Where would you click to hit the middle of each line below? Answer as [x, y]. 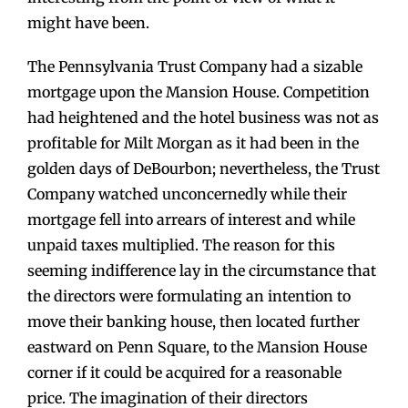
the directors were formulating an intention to [189, 296]
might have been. [88, 22]
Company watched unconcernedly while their [187, 194]
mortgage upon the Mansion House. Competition [199, 92]
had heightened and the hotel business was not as [203, 117]
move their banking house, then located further [194, 321]
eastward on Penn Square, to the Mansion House [197, 347]
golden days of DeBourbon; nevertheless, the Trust [204, 168]
